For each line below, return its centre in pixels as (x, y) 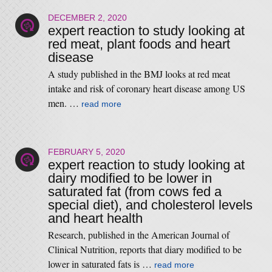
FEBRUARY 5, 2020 (86, 152)
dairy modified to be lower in (130, 178)
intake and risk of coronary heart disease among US (146, 88)
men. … (64, 103)
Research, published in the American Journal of (138, 235)
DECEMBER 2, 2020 (87, 18)
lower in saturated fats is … (101, 264)
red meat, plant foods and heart (139, 44)
